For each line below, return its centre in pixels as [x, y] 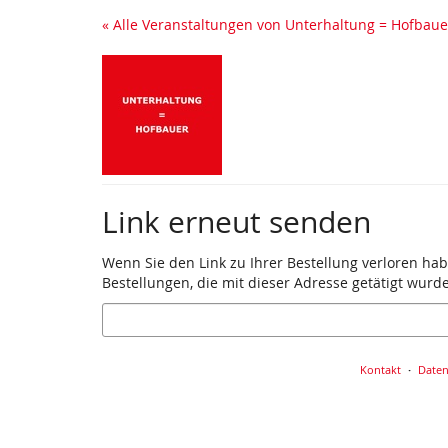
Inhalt [33, 58]
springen [44, 78]
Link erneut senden [236, 222]
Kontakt [380, 369]
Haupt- [37, 38]
